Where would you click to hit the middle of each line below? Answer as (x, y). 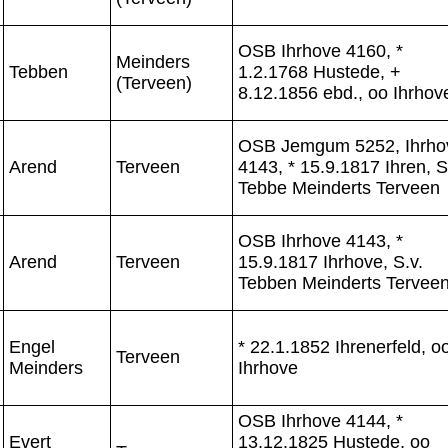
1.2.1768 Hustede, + (319, 71)
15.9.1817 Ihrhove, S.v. (330, 261)
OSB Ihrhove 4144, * (320, 420)
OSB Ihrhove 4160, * (320, 50)
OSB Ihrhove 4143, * (320, 240)
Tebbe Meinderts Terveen (339, 187)
